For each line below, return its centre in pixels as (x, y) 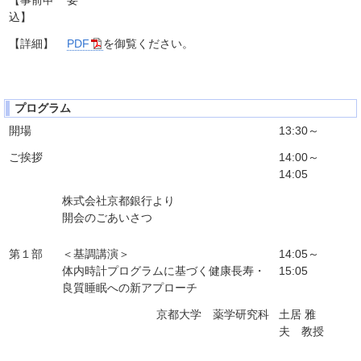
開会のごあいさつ (107, 218)
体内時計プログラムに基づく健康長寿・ (164, 271)
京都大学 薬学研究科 (213, 315)
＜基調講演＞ (96, 254)
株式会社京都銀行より (118, 201)
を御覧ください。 (148, 43)
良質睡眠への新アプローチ (130, 288)
